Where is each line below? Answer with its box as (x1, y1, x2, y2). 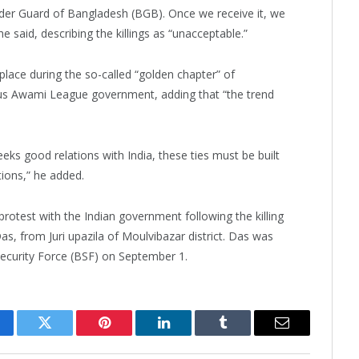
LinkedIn (162, 327, 216, 342)
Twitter (43, 327, 86, 342)
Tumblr (221, 327, 264, 342)
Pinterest (103, 327, 154, 342)
